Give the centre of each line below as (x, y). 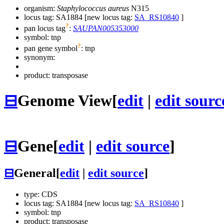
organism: (40, 8)
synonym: (39, 57)
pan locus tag (45, 28)
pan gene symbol (51, 48)
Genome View (65, 100)
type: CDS (41, 194)
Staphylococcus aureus (93, 8)
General (35, 173)
